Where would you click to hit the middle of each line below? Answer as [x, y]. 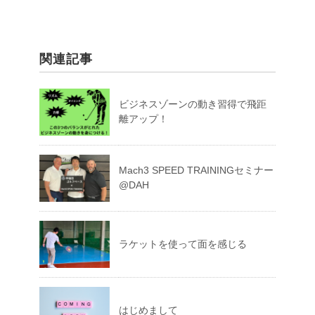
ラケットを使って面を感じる [183, 244]
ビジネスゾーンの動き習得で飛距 [193, 104]
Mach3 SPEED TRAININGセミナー [196, 171]
